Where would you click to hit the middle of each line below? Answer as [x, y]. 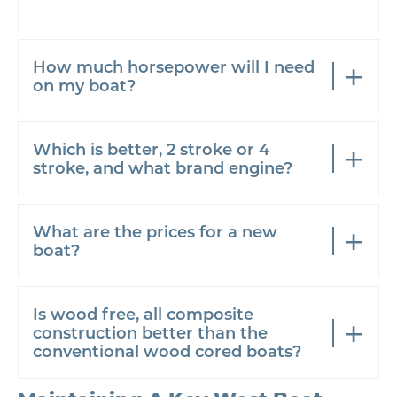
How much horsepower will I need [174, 66]
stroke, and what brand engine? [163, 167]
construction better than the [150, 332]
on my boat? [84, 85]
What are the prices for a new [155, 231]
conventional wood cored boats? [167, 351]
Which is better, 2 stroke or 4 [151, 149]
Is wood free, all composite [143, 314]
